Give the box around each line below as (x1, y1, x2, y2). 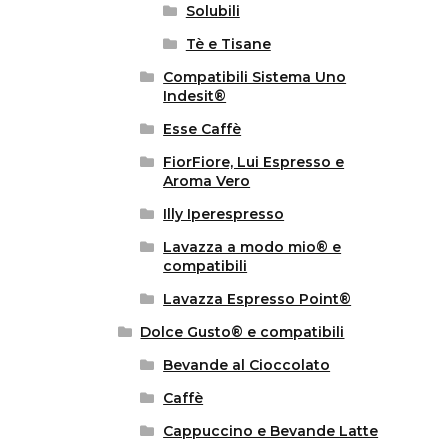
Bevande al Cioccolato (163, 356, 331, 375)
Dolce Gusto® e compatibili (140, 323, 345, 342)
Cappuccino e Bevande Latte (163, 422, 379, 441)
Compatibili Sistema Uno (163, 68, 347, 87)
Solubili (185, 2, 240, 21)
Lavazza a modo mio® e (163, 238, 342, 257)
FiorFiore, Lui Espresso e (163, 153, 345, 172)
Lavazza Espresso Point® (163, 290, 352, 309)
